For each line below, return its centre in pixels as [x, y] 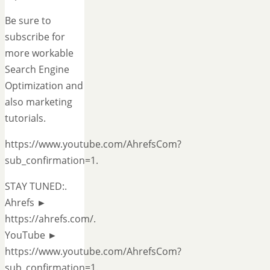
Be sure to [28, 20]
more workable [39, 53]
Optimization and [44, 85]
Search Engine [37, 69]
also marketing [39, 102]
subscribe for [35, 36]
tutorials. [25, 118]
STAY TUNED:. [36, 186]
